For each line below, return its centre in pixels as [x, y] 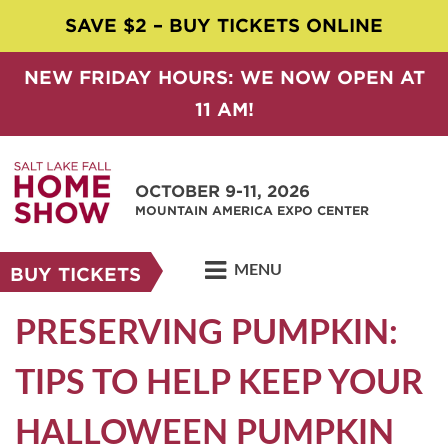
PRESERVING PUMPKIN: [206, 334]
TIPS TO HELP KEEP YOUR [219, 384]
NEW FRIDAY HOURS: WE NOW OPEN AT [224, 77]
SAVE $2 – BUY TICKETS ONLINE [224, 25]
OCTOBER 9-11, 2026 [222, 191]
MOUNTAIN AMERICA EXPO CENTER [252, 210]
